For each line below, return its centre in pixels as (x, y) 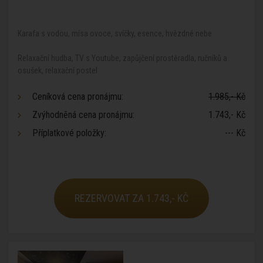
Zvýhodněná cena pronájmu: (83, 115)
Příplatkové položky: (69, 133)
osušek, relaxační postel (58, 70)
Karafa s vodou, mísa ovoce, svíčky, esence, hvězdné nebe (115, 33)
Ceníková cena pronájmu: (78, 97)
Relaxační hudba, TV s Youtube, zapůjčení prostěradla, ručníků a (122, 58)
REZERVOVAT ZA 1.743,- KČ (131, 198)
